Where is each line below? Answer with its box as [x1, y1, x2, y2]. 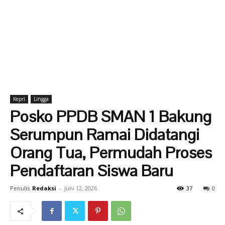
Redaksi [32, 184, 56, 192]
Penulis [10, 184, 30, 192]
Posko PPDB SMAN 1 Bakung [10, 106, 211, 127]
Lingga [34, 95, 49, 102]
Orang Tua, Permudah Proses [10, 142, 212, 163]
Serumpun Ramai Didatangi [10, 124, 199, 145]
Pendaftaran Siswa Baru [10, 160, 173, 181]
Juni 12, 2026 [64, 184, 97, 192]
